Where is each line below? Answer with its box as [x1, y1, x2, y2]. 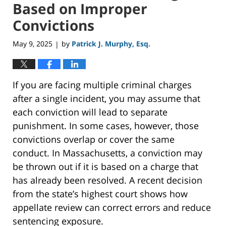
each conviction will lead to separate [13, 106, 167, 119]
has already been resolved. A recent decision [13, 174, 202, 187]
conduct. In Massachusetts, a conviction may [13, 147, 202, 159]
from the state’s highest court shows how [13, 188, 188, 200]
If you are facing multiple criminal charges [13, 79, 192, 91]
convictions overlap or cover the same [13, 133, 175, 146]
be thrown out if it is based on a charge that [13, 160, 198, 173]
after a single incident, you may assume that [13, 92, 200, 105]
